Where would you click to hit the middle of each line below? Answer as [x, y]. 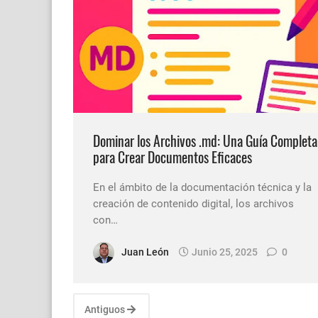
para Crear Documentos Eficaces [172, 158]
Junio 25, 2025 [224, 252]
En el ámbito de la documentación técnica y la [202, 187]
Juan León [145, 252]
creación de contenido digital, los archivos [193, 203]
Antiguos [106, 310]
